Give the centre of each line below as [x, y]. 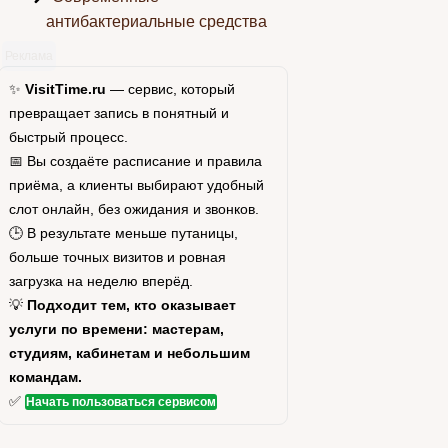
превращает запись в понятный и [118, 113]
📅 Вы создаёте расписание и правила [135, 161]
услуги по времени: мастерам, [116, 329]
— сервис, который [170, 89]
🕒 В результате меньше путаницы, [123, 233]
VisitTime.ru [65, 89]
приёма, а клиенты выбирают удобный [136, 185]
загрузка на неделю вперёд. [100, 281]
